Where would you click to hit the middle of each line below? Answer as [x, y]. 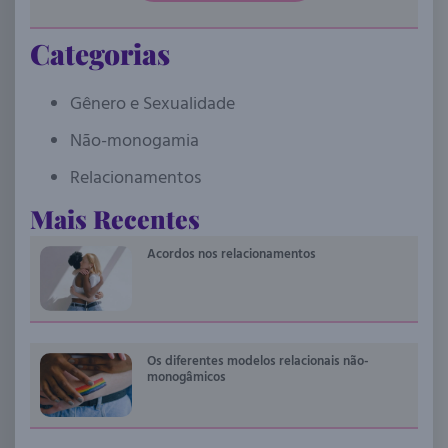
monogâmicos [186, 376]
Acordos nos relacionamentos [231, 254]
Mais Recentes [115, 219]
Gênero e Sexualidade [152, 104]
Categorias [100, 54]
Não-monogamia [134, 141]
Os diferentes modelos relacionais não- [258, 360]
